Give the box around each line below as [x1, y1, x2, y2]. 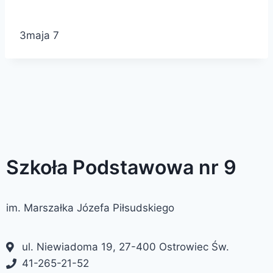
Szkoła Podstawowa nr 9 [6, 155, 236, 179]
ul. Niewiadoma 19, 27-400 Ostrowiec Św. [22, 241, 230, 253]
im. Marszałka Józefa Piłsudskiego [6, 202, 174, 214]
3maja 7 [19, 29, 59, 41]
